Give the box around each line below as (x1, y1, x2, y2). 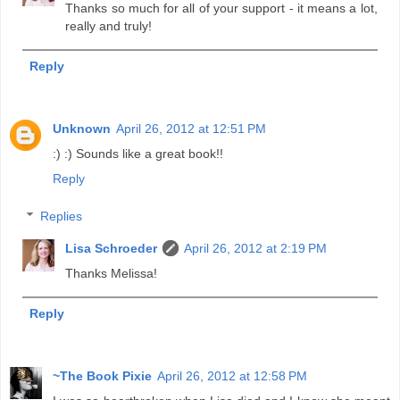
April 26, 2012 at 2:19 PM (184, 240, 328, 255)
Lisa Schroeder (65, 240, 158, 255)
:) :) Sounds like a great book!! (53, 146, 223, 162)
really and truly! (65, 19, 153, 34)
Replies (40, 208, 83, 223)
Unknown (53, 121, 111, 137)
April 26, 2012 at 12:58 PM (157, 368, 307, 383)
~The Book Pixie (53, 368, 152, 383)
